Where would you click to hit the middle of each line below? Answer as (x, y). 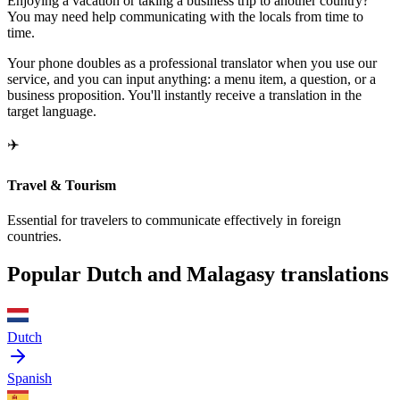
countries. (34, 236)
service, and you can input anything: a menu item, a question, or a (192, 79)
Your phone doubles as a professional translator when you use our (192, 63)
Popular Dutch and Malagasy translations (198, 274)
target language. (52, 112)
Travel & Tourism (62, 185)
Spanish (29, 378)
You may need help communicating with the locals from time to (185, 17)
